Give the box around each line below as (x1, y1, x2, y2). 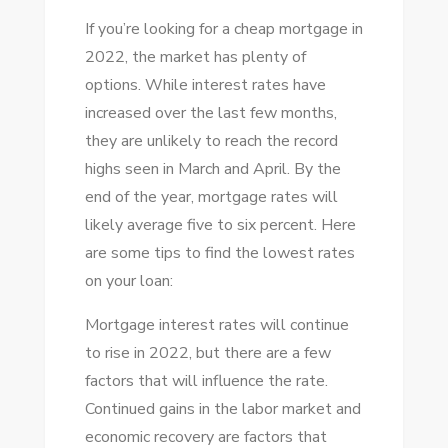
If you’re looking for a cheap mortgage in (84, 17, 363, 40)
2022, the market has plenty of (84, 45, 306, 68)
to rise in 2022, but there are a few (84, 341, 331, 364)
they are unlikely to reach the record (84, 129, 338, 152)
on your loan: (84, 269, 173, 292)
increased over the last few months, (84, 101, 337, 124)
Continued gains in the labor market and (84, 397, 361, 420)
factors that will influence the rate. (84, 369, 328, 392)
